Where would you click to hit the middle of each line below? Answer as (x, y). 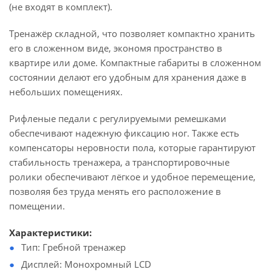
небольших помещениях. (66, 92)
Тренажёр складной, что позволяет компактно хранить (132, 33)
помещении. (37, 206)
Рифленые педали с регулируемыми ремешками (118, 118)
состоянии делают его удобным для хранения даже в (128, 77)
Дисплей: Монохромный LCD (86, 264)
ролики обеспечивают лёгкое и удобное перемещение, (132, 177)
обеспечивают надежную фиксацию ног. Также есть (124, 133)
